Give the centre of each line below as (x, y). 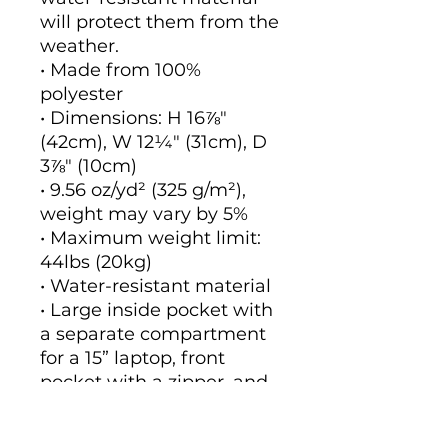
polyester (81, 94)
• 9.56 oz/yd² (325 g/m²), (143, 190)
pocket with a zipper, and (154, 382)
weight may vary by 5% (144, 214)
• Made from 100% (120, 70)
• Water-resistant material (155, 286)
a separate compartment (153, 334)
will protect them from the (159, 22)
